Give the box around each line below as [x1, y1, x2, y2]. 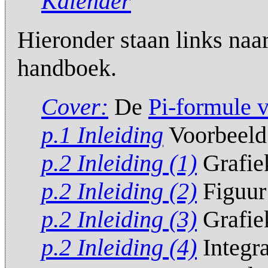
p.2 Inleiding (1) [41, 149, 197, 176]
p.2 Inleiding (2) [41, 177, 197, 205]
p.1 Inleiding [41, 121, 163, 148]
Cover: [41, 93, 108, 120]
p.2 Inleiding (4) [41, 233, 197, 261]
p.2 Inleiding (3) [41, 205, 197, 233]
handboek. [17, 54, 117, 81]
